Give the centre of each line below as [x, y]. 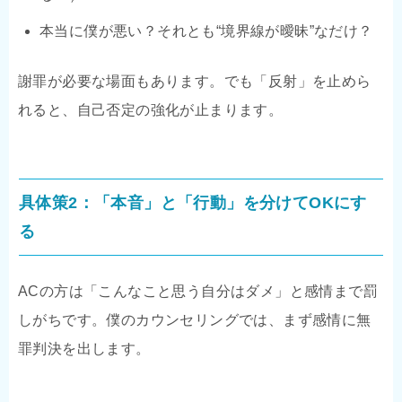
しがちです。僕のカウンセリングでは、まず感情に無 [195, 320]
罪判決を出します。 [84, 349]
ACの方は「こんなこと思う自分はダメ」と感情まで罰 [198, 292]
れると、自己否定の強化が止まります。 [151, 110]
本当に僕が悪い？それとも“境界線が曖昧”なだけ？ [206, 31]
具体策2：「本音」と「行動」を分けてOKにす [193, 203]
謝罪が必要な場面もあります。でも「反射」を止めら [195, 82]
